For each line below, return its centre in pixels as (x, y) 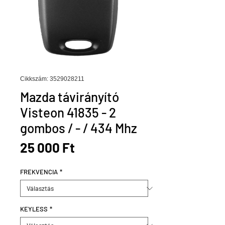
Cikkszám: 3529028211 (52, 79)
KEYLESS (34, 209)
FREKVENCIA (39, 172)
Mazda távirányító (70, 97)
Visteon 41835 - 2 (68, 112)
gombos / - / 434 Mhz (79, 128)
